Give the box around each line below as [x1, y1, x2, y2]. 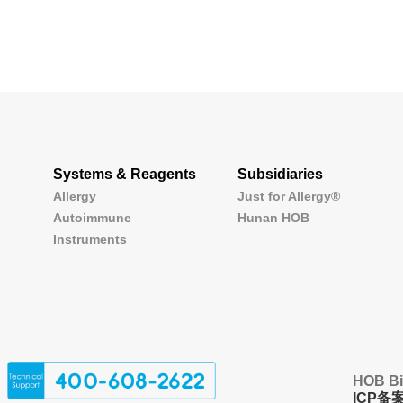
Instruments [53, 231, 127, 246]
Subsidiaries [237, 166, 323, 182]
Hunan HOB [237, 210, 309, 225]
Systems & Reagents [53, 166, 196, 182]
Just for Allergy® [237, 188, 340, 203]
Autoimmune [53, 210, 131, 225]
